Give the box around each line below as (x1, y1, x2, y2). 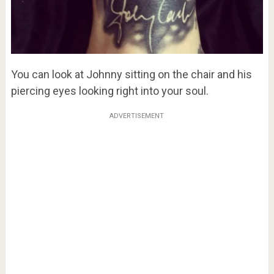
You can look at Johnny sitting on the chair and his (10, 68, 252, 81)
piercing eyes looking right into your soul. (10, 84, 209, 98)
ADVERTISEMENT (109, 112, 165, 120)
